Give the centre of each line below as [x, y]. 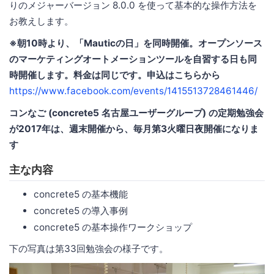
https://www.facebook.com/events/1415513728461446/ [133, 91]
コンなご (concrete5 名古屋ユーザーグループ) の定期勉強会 [136, 113]
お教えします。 [41, 21]
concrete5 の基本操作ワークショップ [113, 228]
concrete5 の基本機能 [81, 194]
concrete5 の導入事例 [81, 211]
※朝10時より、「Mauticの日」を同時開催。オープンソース [136, 43]
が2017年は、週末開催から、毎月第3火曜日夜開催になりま [134, 129]
